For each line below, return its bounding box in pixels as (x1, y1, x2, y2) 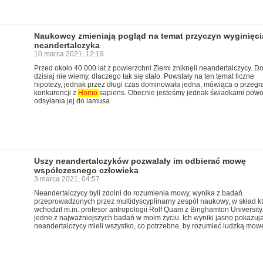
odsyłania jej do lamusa (33, 97, 110, 105)
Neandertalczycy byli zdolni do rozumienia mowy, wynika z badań (33, 189, 242, 197)
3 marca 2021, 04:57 (33, 175, 100, 183)
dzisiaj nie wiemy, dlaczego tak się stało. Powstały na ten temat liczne (33, 72, 254, 80)
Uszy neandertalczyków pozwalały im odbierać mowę (33, 156, 246, 166)
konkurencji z (33, 89, 78, 97)
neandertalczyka (33, 41, 100, 50)
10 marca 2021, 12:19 (33, 50, 104, 58)
